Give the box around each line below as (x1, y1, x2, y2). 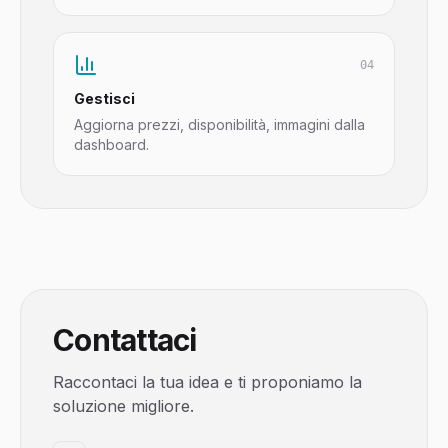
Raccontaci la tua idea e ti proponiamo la (53, 372, 362, 392)
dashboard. (74, 136, 149, 153)
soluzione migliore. (53, 396, 194, 416)
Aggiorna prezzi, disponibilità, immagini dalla (74, 116, 365, 133)
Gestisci (74, 90, 135, 107)
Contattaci (53, 322, 197, 358)
